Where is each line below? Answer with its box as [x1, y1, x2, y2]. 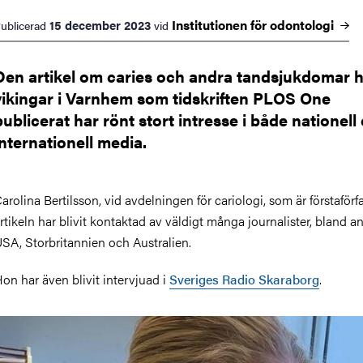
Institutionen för [172, 15, 270, 34]
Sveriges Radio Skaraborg [169, 269, 319, 288]
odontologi [270, 15, 337, 34]
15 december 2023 [49, 15, 151, 33]
